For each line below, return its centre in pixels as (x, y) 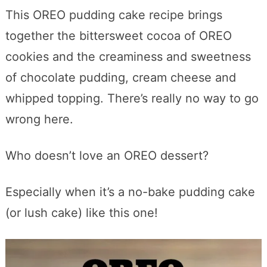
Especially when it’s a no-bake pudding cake (130, 192)
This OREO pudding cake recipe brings (114, 15)
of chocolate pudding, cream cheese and (120, 77)
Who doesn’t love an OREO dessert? (107, 155)
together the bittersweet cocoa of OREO (118, 35)
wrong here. (39, 119)
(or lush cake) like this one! (81, 212)
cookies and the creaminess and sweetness (128, 56)
